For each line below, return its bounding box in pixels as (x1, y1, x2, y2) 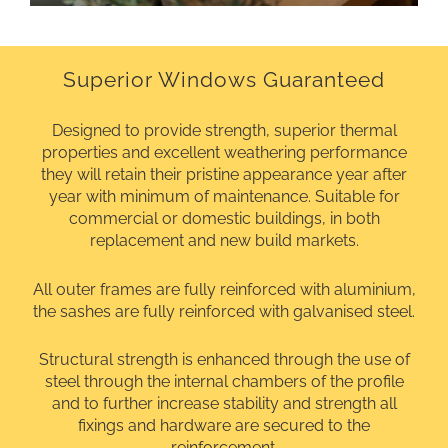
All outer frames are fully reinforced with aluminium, (32, 279, 416, 299)
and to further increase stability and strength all (51, 394, 397, 414)
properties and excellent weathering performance (41, 142, 407, 162)
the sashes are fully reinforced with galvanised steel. (33, 301, 415, 321)
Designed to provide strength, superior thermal (51, 120, 397, 140)
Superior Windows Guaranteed (63, 68, 385, 93)
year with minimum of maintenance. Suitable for (48, 186, 400, 206)
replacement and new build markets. (89, 230, 359, 250)
